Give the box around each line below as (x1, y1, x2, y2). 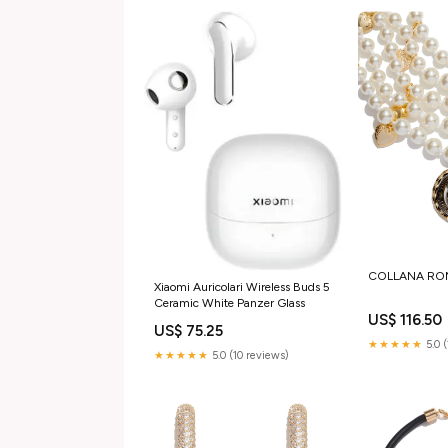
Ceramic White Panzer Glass (154, 295, 305, 310)
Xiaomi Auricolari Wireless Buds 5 (154, 279, 330, 294)
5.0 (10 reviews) (209, 348, 289, 362)
